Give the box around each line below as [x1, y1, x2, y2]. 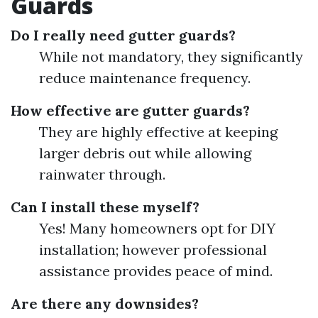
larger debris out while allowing [39, 144, 251, 162]
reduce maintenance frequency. [39, 69, 251, 87]
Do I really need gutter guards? [11, 26, 236, 44]
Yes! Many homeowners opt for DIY [39, 219, 275, 237]
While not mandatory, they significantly [39, 48, 303, 65]
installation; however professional [39, 241, 267, 258]
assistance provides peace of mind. [39, 262, 273, 280]
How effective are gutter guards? [11, 102, 250, 119]
